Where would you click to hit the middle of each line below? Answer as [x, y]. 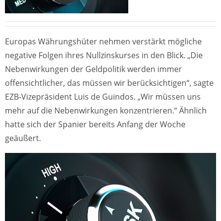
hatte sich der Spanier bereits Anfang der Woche [95, 125]
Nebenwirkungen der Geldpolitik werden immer [93, 69]
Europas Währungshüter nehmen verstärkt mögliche [103, 42]
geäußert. [23, 138]
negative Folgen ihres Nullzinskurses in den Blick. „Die [104, 55]
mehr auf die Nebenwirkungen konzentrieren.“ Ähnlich [106, 111]
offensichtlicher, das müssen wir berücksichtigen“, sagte [109, 83]
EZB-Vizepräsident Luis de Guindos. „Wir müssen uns [103, 97]
